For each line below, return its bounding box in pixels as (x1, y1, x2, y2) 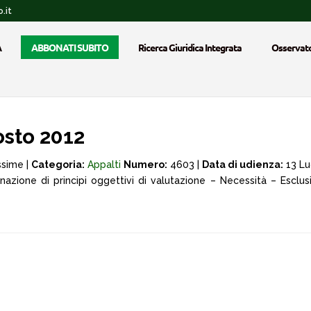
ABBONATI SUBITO (31, 41, 108, 53)
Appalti (87, 159, 121, 170)
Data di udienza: (202, 159, 283, 170)
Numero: (124, 159, 167, 170)
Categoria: (31, 159, 85, 170)
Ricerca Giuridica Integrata (138, 41, 242, 53)
